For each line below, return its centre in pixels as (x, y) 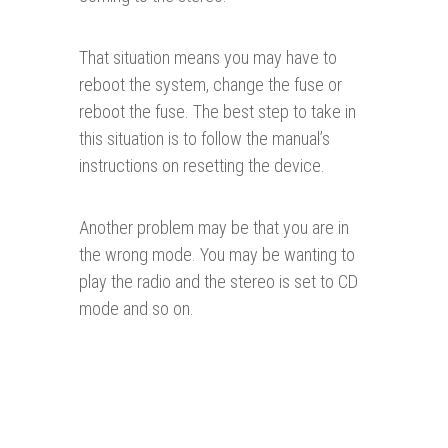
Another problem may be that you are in (214, 228)
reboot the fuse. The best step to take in (217, 112)
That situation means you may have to (208, 58)
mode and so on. (136, 309)
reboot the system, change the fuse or (210, 85)
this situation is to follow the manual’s (204, 139)
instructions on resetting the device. (202, 166)
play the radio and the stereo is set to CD (218, 282)
